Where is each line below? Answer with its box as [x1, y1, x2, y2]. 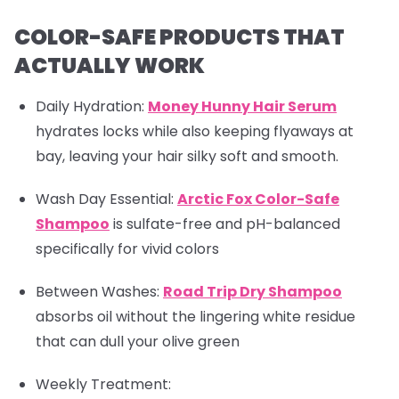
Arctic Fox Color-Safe [177, 189, 339, 210]
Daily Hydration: [36, 96, 148, 118]
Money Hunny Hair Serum [148, 96, 337, 118]
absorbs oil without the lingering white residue [36, 306, 355, 328]
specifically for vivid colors [36, 239, 219, 260]
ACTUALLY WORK [14, 51, 205, 81]
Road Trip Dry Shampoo [163, 281, 342, 303]
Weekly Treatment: [36, 374, 171, 395]
